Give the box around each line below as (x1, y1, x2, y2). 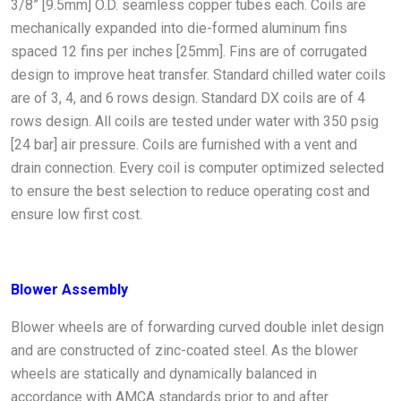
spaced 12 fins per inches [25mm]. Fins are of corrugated (11, 42, 367, 60)
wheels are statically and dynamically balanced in (11, 364, 317, 382)
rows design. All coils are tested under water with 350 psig (11, 112, 379, 130)
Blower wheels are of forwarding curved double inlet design (11, 318, 384, 336)
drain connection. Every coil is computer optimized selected (11, 158, 384, 176)
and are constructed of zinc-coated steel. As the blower (11, 341, 358, 359)
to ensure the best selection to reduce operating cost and (11, 182, 370, 200)
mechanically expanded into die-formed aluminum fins (11, 19, 347, 37)
